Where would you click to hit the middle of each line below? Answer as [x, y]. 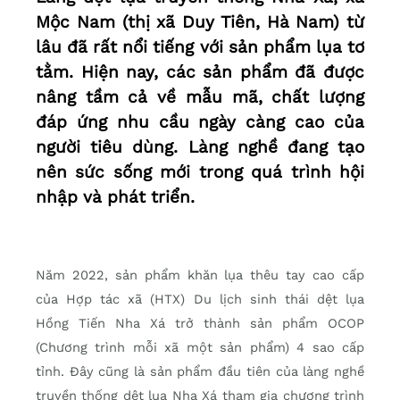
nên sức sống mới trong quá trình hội [200, 172]
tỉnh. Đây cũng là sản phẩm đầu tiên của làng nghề [200, 372]
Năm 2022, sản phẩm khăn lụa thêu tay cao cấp [200, 275]
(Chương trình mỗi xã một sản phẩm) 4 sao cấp [200, 348]
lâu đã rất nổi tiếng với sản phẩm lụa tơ [200, 47]
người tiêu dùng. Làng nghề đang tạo [200, 147]
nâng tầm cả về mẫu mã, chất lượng [200, 97]
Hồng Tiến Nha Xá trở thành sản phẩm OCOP [200, 324]
